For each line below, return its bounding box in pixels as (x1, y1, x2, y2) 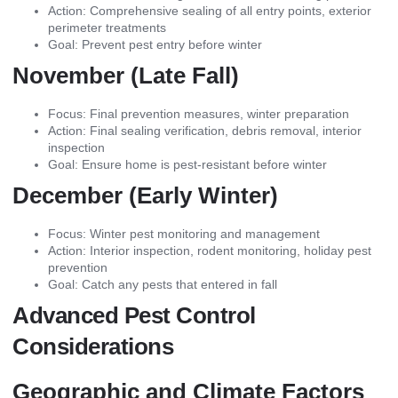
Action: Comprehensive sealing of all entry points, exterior (48, 4, 371, 19)
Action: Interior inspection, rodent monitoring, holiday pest (48, 243, 371, 259)
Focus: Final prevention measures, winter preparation (48, 107, 349, 122)
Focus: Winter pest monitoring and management (48, 227, 320, 242)
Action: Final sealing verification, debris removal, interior (48, 123, 362, 139)
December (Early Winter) (12, 182, 278, 210)
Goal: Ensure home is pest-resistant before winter (48, 157, 327, 172)
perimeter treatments (48, 20, 166, 36)
